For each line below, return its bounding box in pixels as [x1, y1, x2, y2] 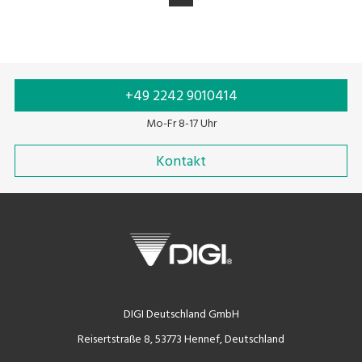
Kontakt [156, 149, 206, 174]
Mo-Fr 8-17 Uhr [145, 115, 217, 133]
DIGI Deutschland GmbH [123, 305, 239, 324]
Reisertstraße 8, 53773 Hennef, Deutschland [78, 330, 284, 349]
